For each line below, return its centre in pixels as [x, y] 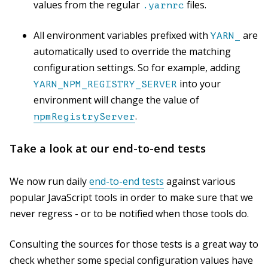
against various [200, 182]
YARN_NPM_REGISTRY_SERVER [105, 84]
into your [199, 83]
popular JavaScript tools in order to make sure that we [131, 198]
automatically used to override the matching [132, 51]
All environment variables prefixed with [122, 35]
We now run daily [49, 182]
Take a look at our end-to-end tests [108, 148]
